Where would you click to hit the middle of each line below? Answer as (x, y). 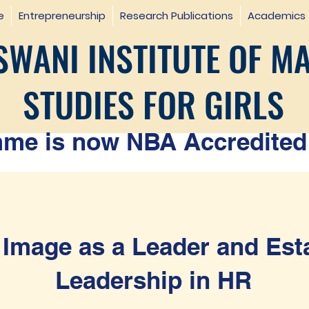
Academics (276, 16)
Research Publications (176, 16)
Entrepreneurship (62, 16)
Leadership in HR (153, 280)
